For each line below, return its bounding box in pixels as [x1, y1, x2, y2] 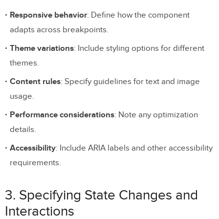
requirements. [10, 157, 61, 168]
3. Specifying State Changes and [5, 187, 198, 203]
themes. [10, 58, 39, 68]
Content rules [10, 76, 61, 87]
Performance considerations [10, 109, 114, 120]
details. [10, 124, 36, 134]
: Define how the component [87, 10, 190, 20]
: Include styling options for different [74, 43, 204, 53]
